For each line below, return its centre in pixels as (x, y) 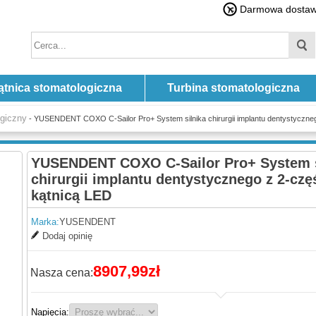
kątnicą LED (71, 195)
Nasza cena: (62, 273)
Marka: (45, 222)
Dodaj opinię (67, 236)
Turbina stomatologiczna (233, 88)
